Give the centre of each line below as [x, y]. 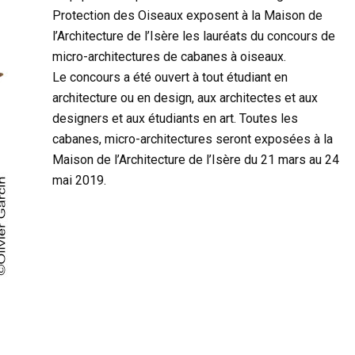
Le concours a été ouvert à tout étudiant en [170, 77]
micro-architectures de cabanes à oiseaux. [169, 57]
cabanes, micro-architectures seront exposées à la [193, 139]
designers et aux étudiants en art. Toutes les [175, 118]
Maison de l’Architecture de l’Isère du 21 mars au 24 [196, 160]
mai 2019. [79, 180]
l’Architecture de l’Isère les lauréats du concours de [194, 36]
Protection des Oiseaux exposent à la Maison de [187, 15]
